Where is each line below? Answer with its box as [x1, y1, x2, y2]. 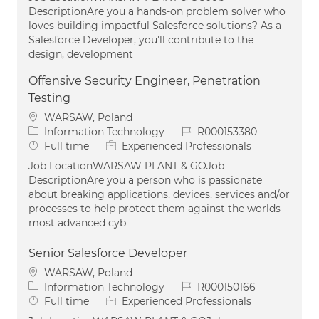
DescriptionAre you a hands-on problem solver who [28, 4, 286, 18]
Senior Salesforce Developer [28, 246, 187, 260]
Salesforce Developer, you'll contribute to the [28, 33, 253, 46]
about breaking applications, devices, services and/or [28, 187, 290, 201]
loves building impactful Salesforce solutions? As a [28, 19, 281, 32]
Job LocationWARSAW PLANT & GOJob [28, 159, 224, 172]
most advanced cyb [28, 216, 126, 229]
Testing [28, 90, 70, 105]
